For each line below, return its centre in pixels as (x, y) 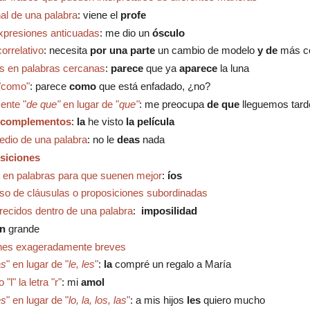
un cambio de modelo (206, 51)
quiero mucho (232, 300)
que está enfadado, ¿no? (154, 86)
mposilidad (170, 211)
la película (150, 122)
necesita (69, 51)
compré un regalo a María (173, 264)
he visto (107, 122)
